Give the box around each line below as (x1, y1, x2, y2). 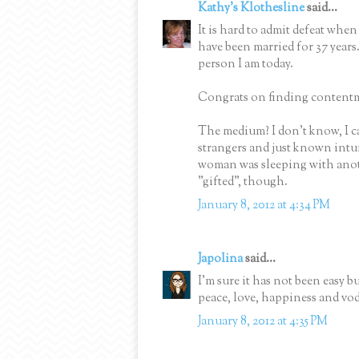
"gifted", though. (198, 174, 288, 192)
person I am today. (198, 56, 293, 74)
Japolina (198, 250, 243, 268)
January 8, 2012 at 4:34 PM (198, 196, 330, 214)
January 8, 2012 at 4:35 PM (198, 313, 328, 330)
